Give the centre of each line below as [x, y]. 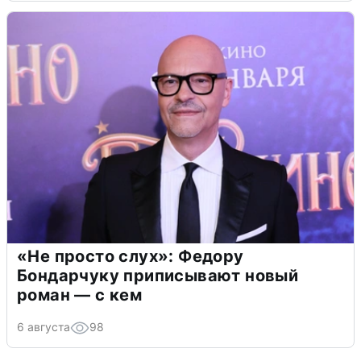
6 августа [44, 326]
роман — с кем [80, 295]
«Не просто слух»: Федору [131, 256]
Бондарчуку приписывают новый [158, 275]
